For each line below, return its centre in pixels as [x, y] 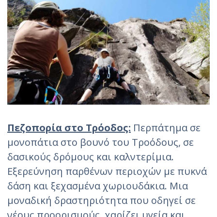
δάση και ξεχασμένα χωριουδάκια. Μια [98, 186]
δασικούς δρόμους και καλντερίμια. [91, 157]
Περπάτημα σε [166, 128]
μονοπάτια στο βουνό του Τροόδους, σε [101, 142]
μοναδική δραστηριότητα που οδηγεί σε [101, 201]
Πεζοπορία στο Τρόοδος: [69, 128]
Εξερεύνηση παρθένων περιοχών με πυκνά [107, 171]
